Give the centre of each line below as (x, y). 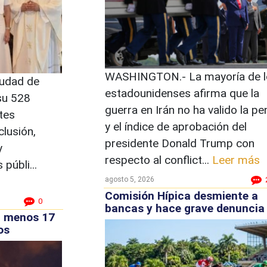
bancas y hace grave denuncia (184, 208)
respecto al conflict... (158, 160)
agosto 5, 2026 (129, 179)
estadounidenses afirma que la (182, 93)
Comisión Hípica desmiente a (181, 196)
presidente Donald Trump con (179, 143)
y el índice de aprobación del (176, 126)
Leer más (236, 160)
